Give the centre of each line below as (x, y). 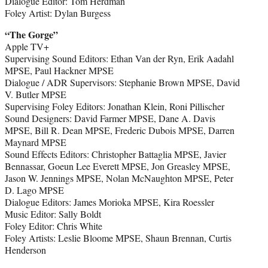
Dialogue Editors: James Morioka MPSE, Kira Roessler (109, 202)
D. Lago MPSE (34, 190)
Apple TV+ (27, 46)
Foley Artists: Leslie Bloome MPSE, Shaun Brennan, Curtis (118, 237)
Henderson (25, 249)
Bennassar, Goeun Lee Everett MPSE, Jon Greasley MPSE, (118, 166)
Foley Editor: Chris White (54, 226)
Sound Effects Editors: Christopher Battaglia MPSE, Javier (115, 154)
